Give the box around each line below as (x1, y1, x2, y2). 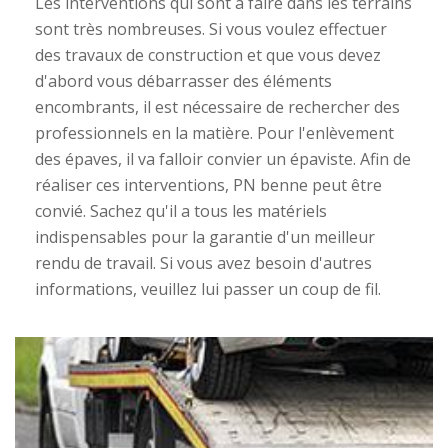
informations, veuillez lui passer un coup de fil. (35, 277, 381, 300)
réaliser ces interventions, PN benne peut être (35, 173, 382, 196)
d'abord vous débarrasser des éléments (35, 69, 332, 92)
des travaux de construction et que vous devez (35, 43, 381, 66)
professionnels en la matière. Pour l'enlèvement (35, 121, 394, 144)
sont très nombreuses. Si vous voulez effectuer (35, 17, 387, 40)
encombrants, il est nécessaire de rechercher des (35, 95, 400, 118)
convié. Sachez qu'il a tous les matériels (35, 199, 327, 222)
